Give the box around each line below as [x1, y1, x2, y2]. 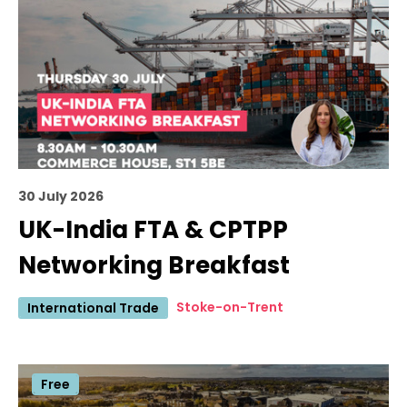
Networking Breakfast [18, 248, 290, 282]
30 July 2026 [18, 186, 104, 205]
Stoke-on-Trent [176, 297, 283, 316]
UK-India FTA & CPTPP [18, 213, 288, 246]
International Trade [27, 298, 159, 317]
